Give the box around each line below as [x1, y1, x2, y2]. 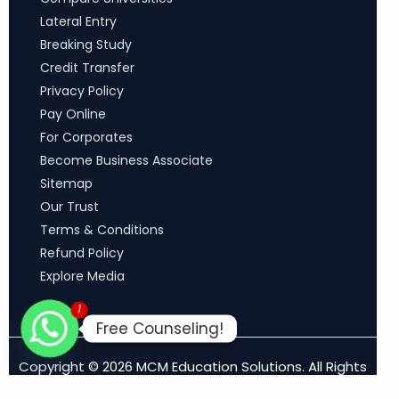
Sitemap [40, 174, 93, 192]
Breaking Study [40, 35, 132, 53]
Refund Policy [40, 243, 124, 262]
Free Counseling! [96, 317, 224, 339]
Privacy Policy [40, 81, 124, 100]
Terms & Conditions [40, 220, 164, 239]
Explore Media [40, 266, 125, 285]
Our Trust [40, 197, 99, 216]
